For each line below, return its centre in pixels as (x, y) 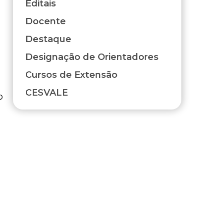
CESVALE (47, 93)
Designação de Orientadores (92, 57)
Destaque (48, 39)
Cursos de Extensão (71, 75)
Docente (46, 22)
